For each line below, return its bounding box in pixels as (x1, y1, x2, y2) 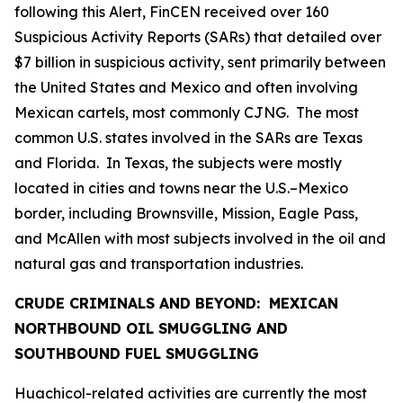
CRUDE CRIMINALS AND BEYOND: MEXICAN (14, 294, 338, 312)
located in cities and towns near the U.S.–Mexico (14, 179, 348, 197)
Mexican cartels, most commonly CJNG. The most (14, 103, 359, 121)
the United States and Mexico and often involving (14, 78, 358, 96)
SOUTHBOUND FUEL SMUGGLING (14, 345, 259, 363)
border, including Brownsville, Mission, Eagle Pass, (14, 204, 358, 222)
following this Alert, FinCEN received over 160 (14, 3, 329, 21)
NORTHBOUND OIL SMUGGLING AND (14, 319, 288, 337)
